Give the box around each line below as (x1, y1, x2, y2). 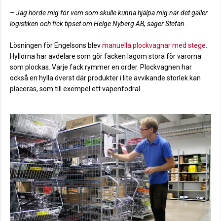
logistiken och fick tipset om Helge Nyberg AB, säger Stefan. (10, 19, 186, 28)
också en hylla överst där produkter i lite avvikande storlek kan (10, 74, 201, 82)
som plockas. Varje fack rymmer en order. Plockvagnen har (10, 63, 192, 71)
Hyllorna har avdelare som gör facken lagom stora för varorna (10, 52, 201, 60)
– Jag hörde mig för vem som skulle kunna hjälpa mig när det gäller (10, 8, 208, 17)
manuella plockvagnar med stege (102, 41, 206, 49)
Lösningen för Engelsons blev (10, 41, 102, 49)
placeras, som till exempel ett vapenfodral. (10, 84, 143, 93)
